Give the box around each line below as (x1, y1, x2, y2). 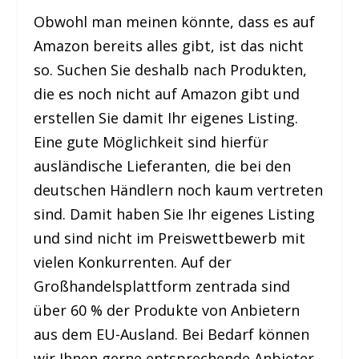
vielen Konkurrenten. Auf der (34, 252, 232, 272)
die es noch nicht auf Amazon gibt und (34, 84, 301, 104)
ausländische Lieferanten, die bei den (34, 156, 292, 176)
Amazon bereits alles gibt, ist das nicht (34, 36, 305, 56)
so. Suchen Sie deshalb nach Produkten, (34, 60, 308, 80)
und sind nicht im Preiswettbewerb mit (34, 228, 306, 248)
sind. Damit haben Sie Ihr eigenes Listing (34, 204, 316, 224)
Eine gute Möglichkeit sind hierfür (34, 132, 269, 152)
